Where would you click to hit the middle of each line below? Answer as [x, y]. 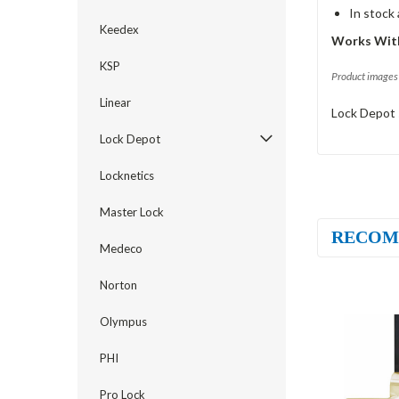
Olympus [123, 322]
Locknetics [127, 175]
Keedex [119, 29]
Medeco [121, 248]
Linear [115, 102]
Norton [118, 285]
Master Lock [132, 212]
